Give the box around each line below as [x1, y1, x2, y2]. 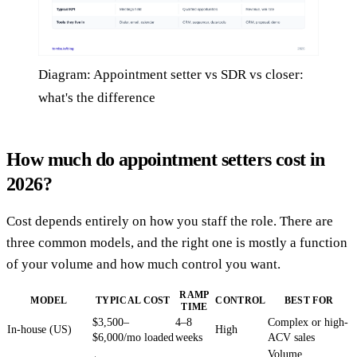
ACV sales [268, 331, 315, 344]
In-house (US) [7, 324, 72, 336]
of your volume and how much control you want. [6, 257, 280, 273]
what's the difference [38, 90, 155, 106]
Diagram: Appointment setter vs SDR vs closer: [38, 67, 304, 83]
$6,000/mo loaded [92, 331, 174, 344]
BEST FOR [284, 295, 334, 307]
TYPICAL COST [96, 295, 171, 307]
